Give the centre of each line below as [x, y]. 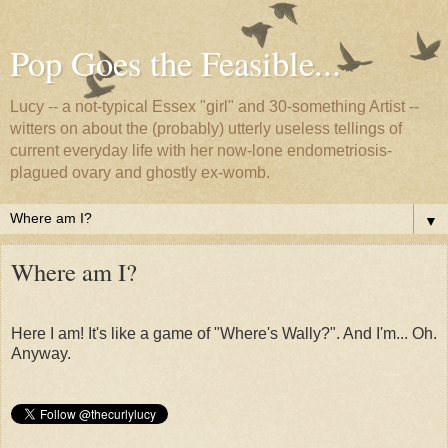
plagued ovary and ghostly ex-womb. [140, 172]
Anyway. [41, 353]
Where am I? [74, 271]
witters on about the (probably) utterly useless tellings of [206, 128]
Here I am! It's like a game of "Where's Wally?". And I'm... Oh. [224, 333]
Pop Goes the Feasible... [175, 63]
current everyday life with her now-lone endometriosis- [201, 150]
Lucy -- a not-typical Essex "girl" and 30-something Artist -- [214, 106]
